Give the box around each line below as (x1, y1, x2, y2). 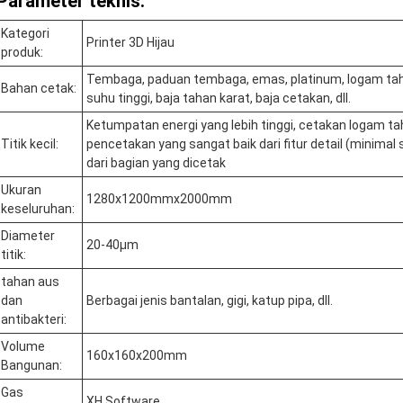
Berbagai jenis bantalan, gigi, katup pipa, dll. (86, 293, 333, 308)
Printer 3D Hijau (86, 35, 175, 49)
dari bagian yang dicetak (86, 156, 226, 170)
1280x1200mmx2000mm (86, 192, 232, 206)
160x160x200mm (86, 348, 187, 363)
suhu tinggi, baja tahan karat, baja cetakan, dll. (86, 91, 351, 105)
